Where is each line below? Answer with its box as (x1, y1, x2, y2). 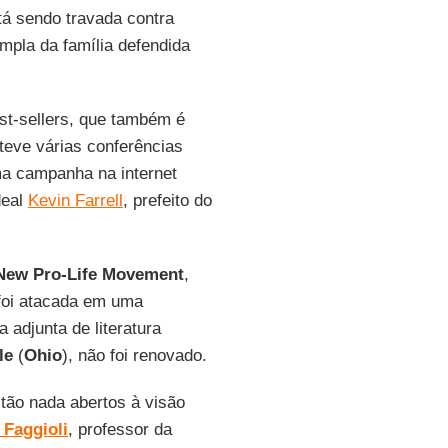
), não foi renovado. (61, 346, 207, 365)
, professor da (67, 420, 172, 439)
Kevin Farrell (27, 191, 123, 210)
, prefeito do (122, 191, 212, 210)
